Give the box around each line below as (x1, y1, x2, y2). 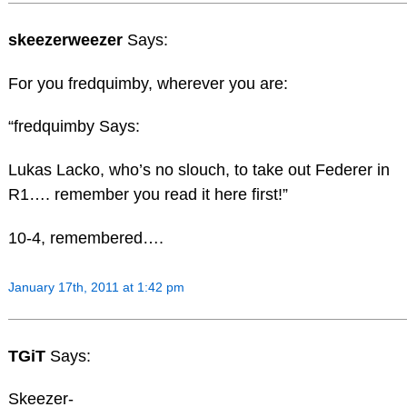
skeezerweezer (7, 30, 127, 49)
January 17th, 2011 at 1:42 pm (7, 279, 184, 294)
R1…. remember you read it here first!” (7, 185, 288, 204)
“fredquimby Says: (7, 117, 140, 136)
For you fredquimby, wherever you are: (7, 74, 288, 93)
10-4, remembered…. (7, 228, 164, 247)
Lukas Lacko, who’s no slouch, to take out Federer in (7, 161, 390, 180)
